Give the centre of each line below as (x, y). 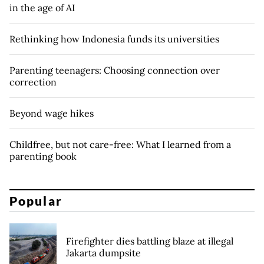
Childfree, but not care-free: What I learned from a (120, 145)
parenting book (43, 156)
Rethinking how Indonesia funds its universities (114, 39)
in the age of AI (42, 8)
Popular (36, 200)
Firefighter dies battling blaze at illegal (150, 241)
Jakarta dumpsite (103, 253)
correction (33, 82)
